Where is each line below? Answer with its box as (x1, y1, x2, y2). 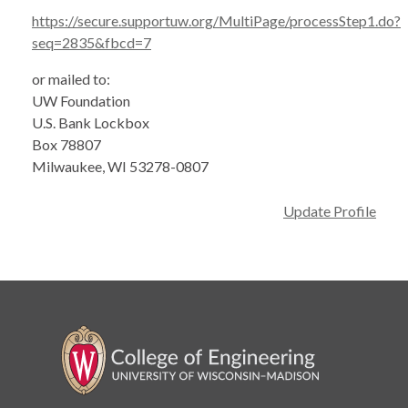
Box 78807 (32, 136, 101, 154)
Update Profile (283, 202, 376, 220)
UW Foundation (32, 92, 130, 110)
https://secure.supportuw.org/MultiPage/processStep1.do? (32, 12, 401, 30)
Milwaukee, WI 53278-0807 (32, 158, 209, 176)
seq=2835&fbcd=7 (32, 34, 151, 52)
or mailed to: (32, 70, 110, 88)
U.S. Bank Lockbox (32, 114, 149, 132)
